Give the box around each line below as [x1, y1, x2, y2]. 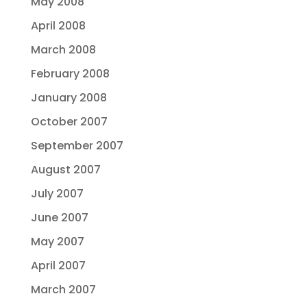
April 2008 [30, 18, 86, 34]
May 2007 [30, 234, 84, 249]
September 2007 [30, 138, 123, 153]
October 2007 [30, 114, 108, 130]
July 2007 [30, 186, 84, 201]
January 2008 [30, 90, 107, 106]
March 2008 [30, 42, 96, 58]
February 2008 [30, 66, 110, 82]
